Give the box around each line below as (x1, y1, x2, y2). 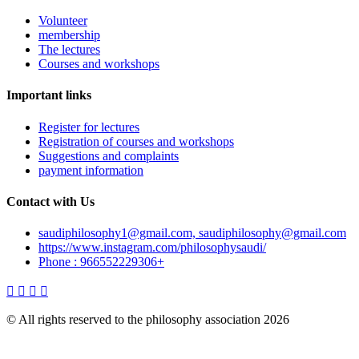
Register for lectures (38, 119, 139, 134)
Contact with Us (6, 194, 95, 208)
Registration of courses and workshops (38, 134, 234, 148)
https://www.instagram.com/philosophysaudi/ (38, 240, 266, 255)
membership (38, 28, 100, 42)
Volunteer (38, 14, 87, 28)
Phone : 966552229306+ (38, 255, 164, 269)
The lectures (38, 42, 100, 57)
